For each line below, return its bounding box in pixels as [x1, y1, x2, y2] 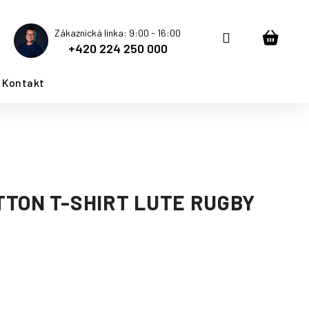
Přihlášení [229, 28, 290, 45]
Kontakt [1, 76, 45, 89]
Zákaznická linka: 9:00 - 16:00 [54, 27, 181, 39]
